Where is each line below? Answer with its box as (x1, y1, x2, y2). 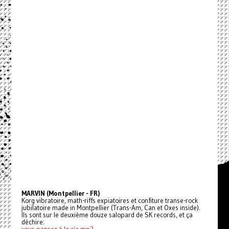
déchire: (21, 218, 44, 226)
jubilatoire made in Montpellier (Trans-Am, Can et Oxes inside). (21, 203, 200, 212)
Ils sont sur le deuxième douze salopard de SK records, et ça (21, 211, 193, 219)
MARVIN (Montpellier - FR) (21, 189, 100, 198)
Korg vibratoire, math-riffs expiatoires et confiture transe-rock (21, 196, 198, 205)
